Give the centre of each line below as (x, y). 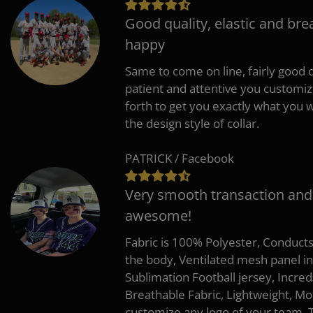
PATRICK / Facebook (180, 158)
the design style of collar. (192, 123)
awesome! (158, 215)
